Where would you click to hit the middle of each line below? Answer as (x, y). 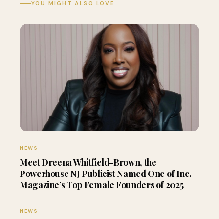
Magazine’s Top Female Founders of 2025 (102, 185)
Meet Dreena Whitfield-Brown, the (88, 162)
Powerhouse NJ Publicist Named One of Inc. (106, 174)
